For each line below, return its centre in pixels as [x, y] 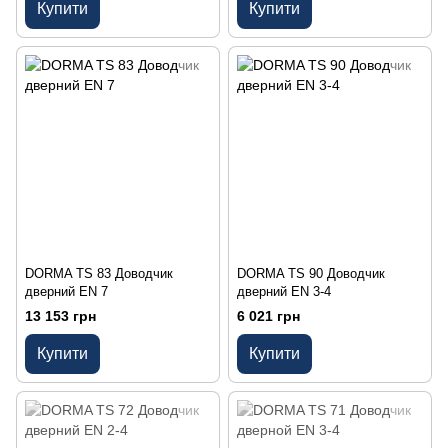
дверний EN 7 [66, 291]
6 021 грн [268, 315]
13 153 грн [60, 315]
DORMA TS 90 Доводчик [311, 273]
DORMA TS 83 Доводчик [99, 273]
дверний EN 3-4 [284, 291]
